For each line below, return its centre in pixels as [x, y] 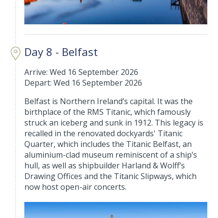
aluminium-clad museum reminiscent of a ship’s [111, 155]
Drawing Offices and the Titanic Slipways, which [111, 176]
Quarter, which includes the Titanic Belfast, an [108, 144]
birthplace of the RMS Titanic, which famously [108, 112]
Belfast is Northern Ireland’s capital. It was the [109, 101]
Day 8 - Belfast [61, 52]
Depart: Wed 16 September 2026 [83, 83]
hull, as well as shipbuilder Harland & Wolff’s [105, 165]
